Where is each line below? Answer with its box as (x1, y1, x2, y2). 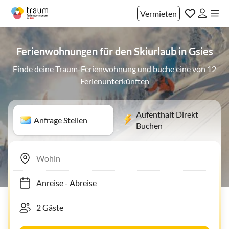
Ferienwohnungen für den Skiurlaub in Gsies (16, 45, 213, 57)
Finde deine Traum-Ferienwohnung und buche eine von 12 (13, 64, 216, 74)
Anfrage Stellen (34, 115, 87, 125)
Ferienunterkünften (80, 76, 149, 86)
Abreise (64, 177, 91, 188)
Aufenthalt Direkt (136, 109, 198, 119)
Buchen (136, 121, 163, 130)
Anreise (31, 177, 58, 188)
